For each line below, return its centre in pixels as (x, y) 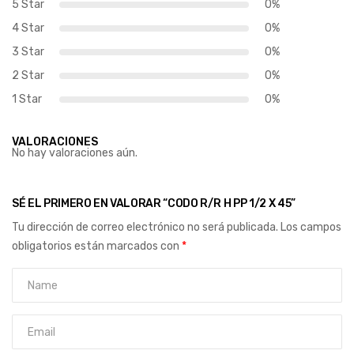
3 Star (28, 52)
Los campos (311, 228)
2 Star (28, 76)
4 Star (28, 28)
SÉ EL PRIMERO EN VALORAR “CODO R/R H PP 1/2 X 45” (154, 204)
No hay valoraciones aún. (75, 153)
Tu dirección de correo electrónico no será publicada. (145, 228)
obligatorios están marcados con (97, 247)
